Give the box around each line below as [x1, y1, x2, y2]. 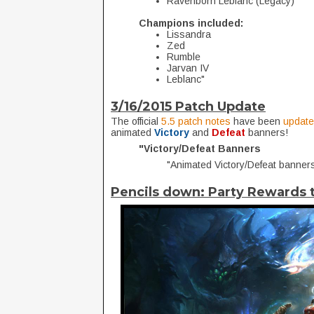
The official [111, 116, 161, 127]
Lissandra [167, 29, 211, 40]
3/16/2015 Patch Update [111, 99, 266, 114]
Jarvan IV [167, 62, 209, 74]
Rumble [167, 51, 200, 62]
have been [231, 116, 283, 127]
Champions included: [139, 18, 243, 29]
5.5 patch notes [161, 116, 231, 127]
